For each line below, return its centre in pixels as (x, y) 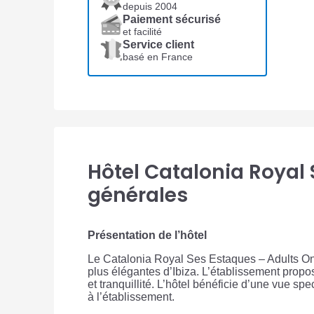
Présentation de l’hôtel (147, 235)
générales (138, 196)
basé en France (158, 57)
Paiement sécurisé (172, 20)
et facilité (142, 32)
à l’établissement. (131, 297)
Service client (158, 45)
